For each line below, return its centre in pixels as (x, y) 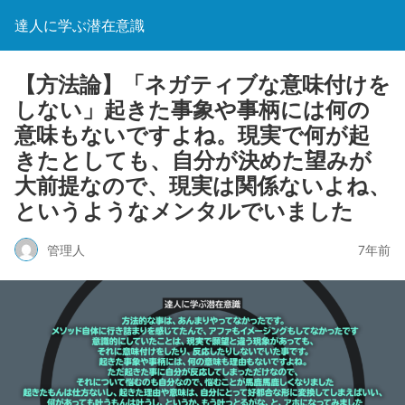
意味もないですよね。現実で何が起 (192, 135)
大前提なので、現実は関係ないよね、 (202, 186)
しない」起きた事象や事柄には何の (192, 110)
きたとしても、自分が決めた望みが (193, 160)
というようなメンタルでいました (184, 211)
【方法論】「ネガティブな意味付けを (202, 85)
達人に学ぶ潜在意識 (80, 25)
